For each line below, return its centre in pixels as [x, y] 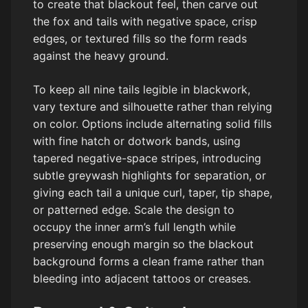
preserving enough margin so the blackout [143, 244]
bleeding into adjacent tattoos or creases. [142, 279]
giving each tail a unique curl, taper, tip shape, [153, 193]
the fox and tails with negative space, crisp [145, 22]
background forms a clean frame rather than [148, 262]
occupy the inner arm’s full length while [134, 227]
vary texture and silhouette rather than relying [153, 107]
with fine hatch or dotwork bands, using [137, 141]
